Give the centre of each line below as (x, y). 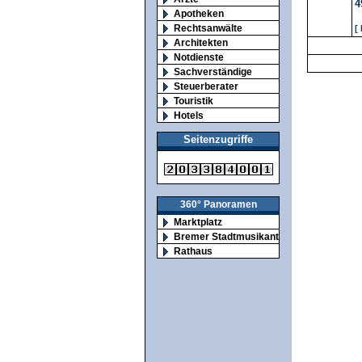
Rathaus (193, 251)
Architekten (201, 42)
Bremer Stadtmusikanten (232, 237)
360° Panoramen (218, 204)
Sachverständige (213, 71)
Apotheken (199, 13)
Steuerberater (206, 86)
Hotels (189, 115)
